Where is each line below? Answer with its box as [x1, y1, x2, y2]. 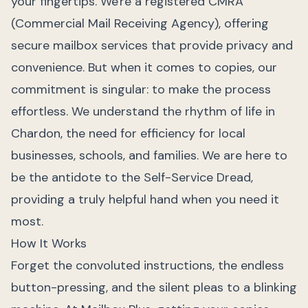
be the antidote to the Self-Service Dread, [11, 169, 253, 186]
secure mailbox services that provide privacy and [11, 37, 293, 54]
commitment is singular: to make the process [11, 81, 271, 98]
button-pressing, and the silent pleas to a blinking [11, 279, 297, 296]
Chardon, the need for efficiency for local [11, 125, 245, 142]
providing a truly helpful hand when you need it [11, 191, 279, 208]
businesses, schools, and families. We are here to [11, 147, 287, 164]
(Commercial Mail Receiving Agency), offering [11, 15, 269, 32]
